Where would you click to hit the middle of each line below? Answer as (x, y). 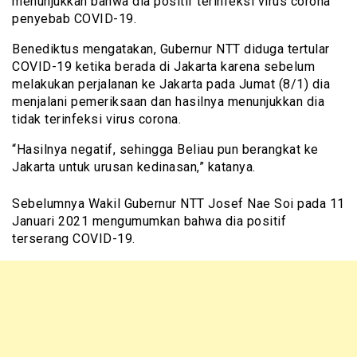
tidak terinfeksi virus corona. (96, 119)
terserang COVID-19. (74, 238)
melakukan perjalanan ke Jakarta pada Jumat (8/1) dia (171, 84)
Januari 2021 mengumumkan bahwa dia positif (149, 221)
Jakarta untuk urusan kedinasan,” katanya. (134, 167)
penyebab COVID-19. (74, 18)
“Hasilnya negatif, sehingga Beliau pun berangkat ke (165, 149)
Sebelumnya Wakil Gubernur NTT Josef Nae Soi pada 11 (178, 203)
